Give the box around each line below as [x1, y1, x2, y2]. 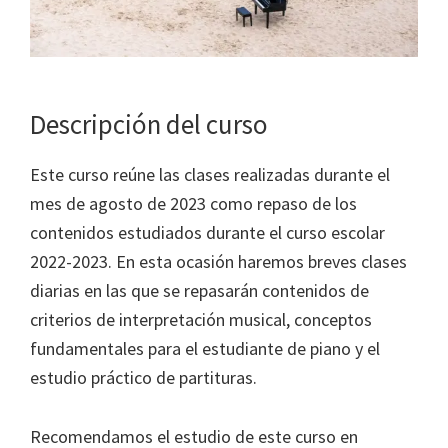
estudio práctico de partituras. [30, 366, 257, 390]
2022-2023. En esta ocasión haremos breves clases [30, 250, 407, 274]
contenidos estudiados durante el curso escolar [30, 221, 385, 245]
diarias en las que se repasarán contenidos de [30, 279, 369, 303]
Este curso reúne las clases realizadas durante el [30, 163, 390, 187]
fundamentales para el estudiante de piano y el [30, 337, 380, 361]
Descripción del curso [30, 107, 268, 142]
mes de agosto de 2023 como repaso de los [30, 192, 357, 216]
